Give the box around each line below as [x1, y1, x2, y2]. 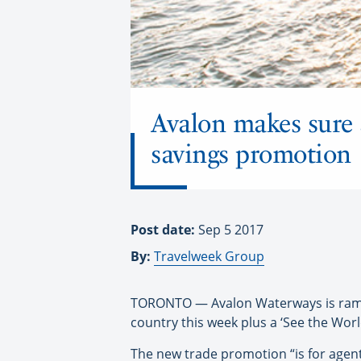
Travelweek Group [154, 247, 264, 265]
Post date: [131, 220, 198, 239]
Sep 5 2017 [198, 220, 263, 239]
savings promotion [151, 138, 351, 169]
